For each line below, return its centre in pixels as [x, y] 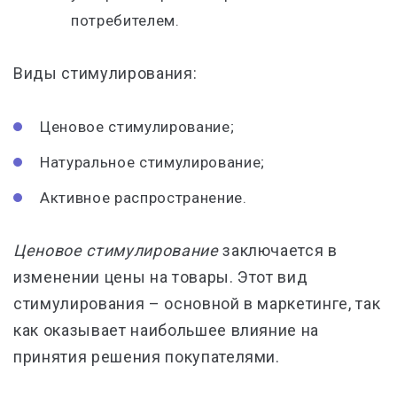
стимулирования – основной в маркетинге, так [197, 304]
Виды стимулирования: [105, 73]
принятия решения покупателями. [147, 357]
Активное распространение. [144, 198]
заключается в [278, 250]
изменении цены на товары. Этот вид [161, 277]
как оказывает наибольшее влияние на [167, 330]
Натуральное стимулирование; [152, 162]
